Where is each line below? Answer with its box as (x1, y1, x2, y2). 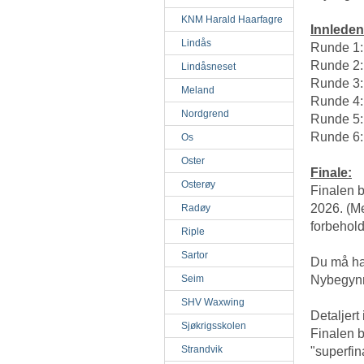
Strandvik (181, 344, 223, 355)
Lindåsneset (181, 61, 236, 72)
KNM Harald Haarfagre (181, 14, 283, 25)
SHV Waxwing (181, 297, 245, 308)
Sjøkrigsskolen (181, 320, 246, 331)
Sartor (181, 249, 208, 261)
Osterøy (181, 179, 215, 190)
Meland (181, 84, 214, 96)
